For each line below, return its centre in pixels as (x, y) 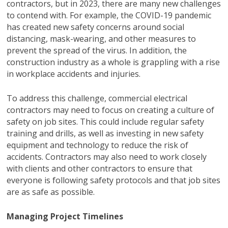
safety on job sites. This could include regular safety (106, 121)
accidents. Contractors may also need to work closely (107, 156)
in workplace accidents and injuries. (74, 74)
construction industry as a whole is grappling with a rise (113, 62)
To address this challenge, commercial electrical (97, 98)
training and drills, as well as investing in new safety (105, 133)
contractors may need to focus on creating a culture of (111, 110)
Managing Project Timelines (65, 216)
